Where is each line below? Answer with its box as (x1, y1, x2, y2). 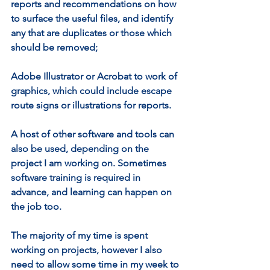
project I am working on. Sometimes (11, 157, 169, 169)
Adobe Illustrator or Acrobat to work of (11, 71, 180, 82)
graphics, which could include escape (11, 85, 174, 96)
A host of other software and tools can (11, 128, 177, 140)
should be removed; (11, 42, 98, 53)
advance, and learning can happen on (11, 186, 174, 198)
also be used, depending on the (11, 143, 151, 154)
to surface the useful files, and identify (11, 13, 175, 24)
